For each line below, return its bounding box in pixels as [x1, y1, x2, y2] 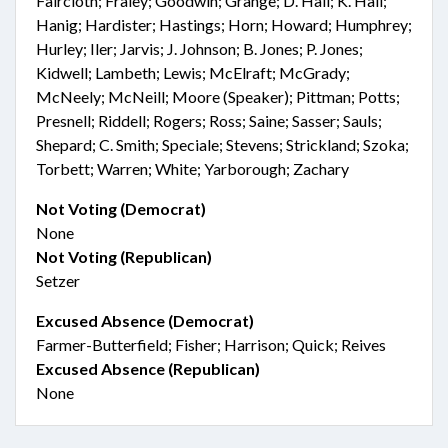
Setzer [36, 271, 80, 290]
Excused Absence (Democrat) [36, 311, 254, 330]
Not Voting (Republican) [36, 247, 212, 266]
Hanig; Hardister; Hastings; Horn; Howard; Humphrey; [36, 15, 412, 34]
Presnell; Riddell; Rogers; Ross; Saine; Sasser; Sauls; [36, 111, 382, 130]
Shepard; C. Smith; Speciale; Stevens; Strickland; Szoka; [36, 135, 409, 154]
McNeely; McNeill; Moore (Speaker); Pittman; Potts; [36, 87, 400, 106]
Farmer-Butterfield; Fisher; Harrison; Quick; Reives [36, 335, 386, 354]
